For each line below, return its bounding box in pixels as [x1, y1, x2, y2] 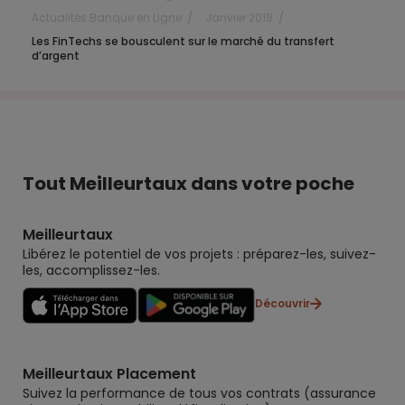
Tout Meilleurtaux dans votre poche [23, 170, 354, 196]
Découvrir [255, 295, 310, 311]
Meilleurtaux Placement [23, 363, 196, 384]
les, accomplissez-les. [23, 260, 160, 279]
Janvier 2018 [205, 9, 273, 25]
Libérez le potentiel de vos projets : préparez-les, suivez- [23, 244, 376, 263]
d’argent [32, 47, 80, 63]
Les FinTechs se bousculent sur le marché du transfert [32, 33, 334, 49]
